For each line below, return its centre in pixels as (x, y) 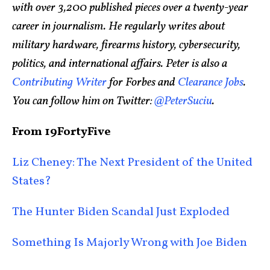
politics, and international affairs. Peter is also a (120, 64)
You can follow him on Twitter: (82, 102)
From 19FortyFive (61, 132)
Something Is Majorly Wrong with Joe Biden (130, 243)
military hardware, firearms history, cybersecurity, (126, 46)
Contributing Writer (59, 83)
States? (32, 182)
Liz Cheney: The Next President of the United (132, 163)
